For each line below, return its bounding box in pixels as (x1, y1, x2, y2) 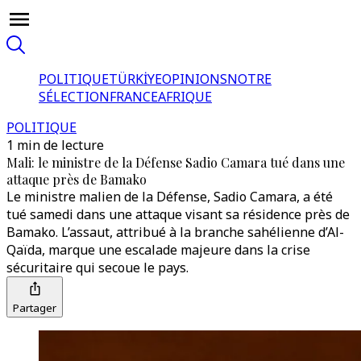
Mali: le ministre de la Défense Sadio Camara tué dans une (6, 154, 345, 171)
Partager (13, 301, 56, 315)
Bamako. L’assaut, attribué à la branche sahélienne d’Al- (6, 223, 344, 241)
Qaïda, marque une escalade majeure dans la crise (6, 241, 310, 259)
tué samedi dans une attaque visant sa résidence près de (6, 205, 350, 223)
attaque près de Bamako (6, 171, 147, 188)
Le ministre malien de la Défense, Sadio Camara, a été (6, 188, 333, 205)
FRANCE (110, 88, 158, 106)
